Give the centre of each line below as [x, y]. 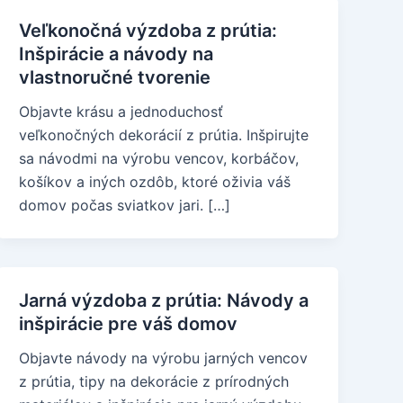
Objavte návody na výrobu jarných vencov [164, 358]
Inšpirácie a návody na [116, 54]
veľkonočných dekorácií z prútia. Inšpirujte [164, 135]
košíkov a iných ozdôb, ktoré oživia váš [155, 182]
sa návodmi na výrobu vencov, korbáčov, [159, 158]
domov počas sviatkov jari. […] [125, 205]
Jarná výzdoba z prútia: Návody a [164, 300]
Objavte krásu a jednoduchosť [121, 112]
